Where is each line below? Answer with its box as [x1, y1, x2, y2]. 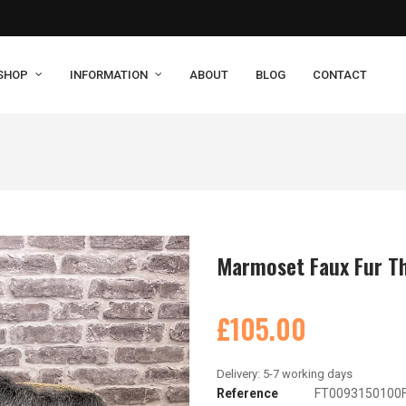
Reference [217, 385, 278, 401]
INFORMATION [70, 67, 149, 82]
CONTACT [313, 67, 368, 82]
